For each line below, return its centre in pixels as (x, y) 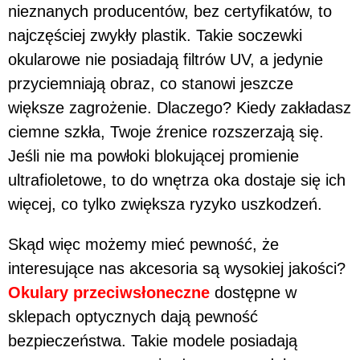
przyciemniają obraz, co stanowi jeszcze (151, 83)
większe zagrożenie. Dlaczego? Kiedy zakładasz (180, 107)
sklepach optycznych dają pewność (133, 316)
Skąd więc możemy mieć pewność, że (143, 244)
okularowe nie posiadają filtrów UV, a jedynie (166, 59)
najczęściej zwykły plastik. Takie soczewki (155, 35)
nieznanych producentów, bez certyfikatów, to (170, 11)
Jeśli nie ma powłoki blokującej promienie (153, 155)
